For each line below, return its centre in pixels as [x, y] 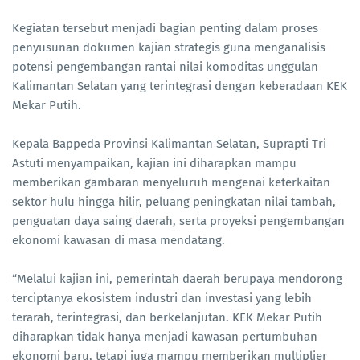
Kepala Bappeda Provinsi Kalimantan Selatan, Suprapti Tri [169, 143]
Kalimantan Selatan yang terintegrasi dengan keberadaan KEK [180, 86]
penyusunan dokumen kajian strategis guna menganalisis [169, 47]
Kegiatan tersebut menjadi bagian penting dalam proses [165, 28]
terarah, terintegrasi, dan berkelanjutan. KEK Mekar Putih [167, 317]
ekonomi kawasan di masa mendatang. [119, 240]
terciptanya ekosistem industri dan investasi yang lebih [162, 298]
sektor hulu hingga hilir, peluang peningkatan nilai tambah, [174, 201]
